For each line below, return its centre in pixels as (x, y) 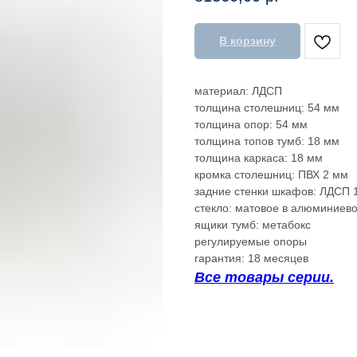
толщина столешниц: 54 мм (267, 108)
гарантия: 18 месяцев (251, 259)
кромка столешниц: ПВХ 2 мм (271, 175)
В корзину (247, 41)
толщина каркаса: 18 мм (259, 158)
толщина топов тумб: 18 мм (267, 141)
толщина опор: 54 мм (251, 125)
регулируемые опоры (251, 242)
